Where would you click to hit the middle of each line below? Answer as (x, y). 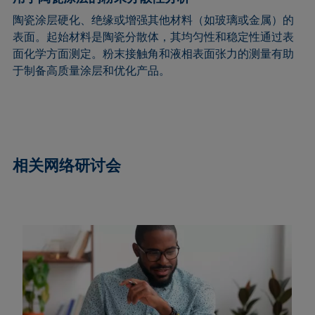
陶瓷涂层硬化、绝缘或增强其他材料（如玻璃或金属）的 (154, 20)
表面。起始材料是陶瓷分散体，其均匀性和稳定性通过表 (154, 37)
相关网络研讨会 (67, 165)
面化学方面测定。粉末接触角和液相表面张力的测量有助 (154, 54)
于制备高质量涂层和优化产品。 (92, 71)
